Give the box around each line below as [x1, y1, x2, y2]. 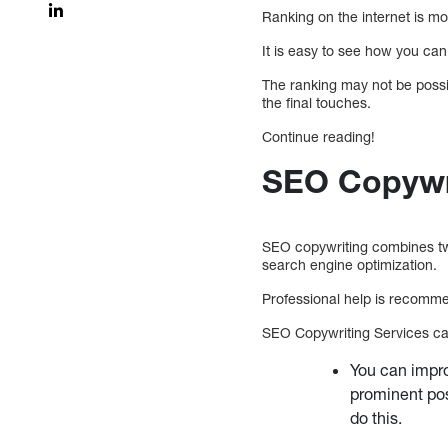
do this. [350, 407, 403, 427]
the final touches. [262, 93, 372, 111]
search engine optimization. [262, 255, 442, 273]
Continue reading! [262, 127, 376, 145]
